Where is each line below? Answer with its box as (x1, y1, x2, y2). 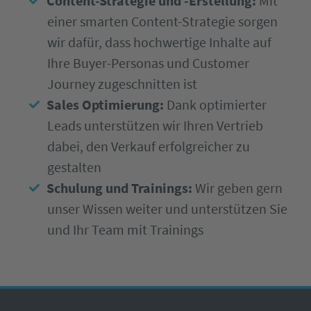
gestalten (47, 158, 101, 176)
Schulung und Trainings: (47, 179, 195, 196)
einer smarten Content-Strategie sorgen (47, 12, 278, 30)
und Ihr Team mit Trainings (47, 221, 203, 238)
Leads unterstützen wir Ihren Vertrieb (47, 117, 263, 134)
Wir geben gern (195, 179, 283, 196)
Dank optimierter (167, 96, 267, 113)
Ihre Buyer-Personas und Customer (47, 54, 249, 72)
